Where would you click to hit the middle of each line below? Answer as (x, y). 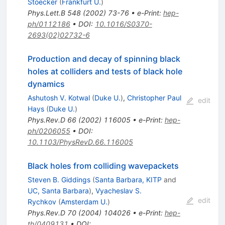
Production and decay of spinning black (104, 59)
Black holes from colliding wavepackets (103, 166)
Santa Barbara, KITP (128, 180)
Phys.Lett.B (46, 13)
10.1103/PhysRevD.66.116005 (80, 142)
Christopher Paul (154, 98)
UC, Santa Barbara (58, 191)
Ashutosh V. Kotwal (59, 98)
